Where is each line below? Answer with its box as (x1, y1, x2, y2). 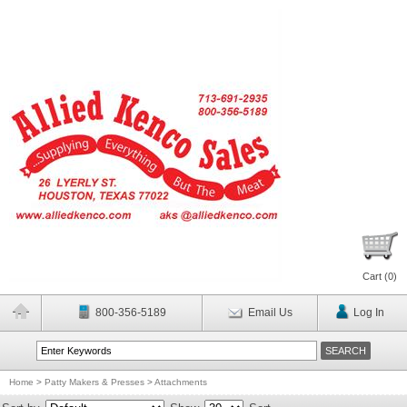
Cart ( (362, 271, 388, 282)
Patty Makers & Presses (45, 377, 144, 387)
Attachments (154, 377, 207, 387)
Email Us (247, 306, 293, 319)
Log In (352, 306, 384, 319)
